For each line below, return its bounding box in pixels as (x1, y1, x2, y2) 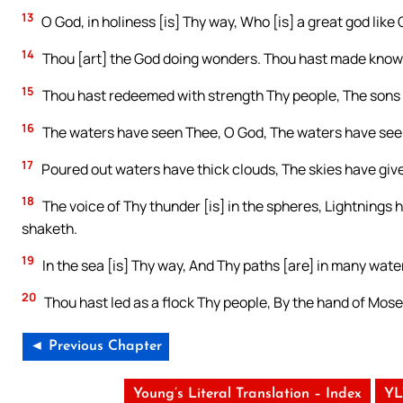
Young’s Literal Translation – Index (132, 386, 362, 401)
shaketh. (22, 218, 77, 238)
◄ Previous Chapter (30, 338, 162, 354)
